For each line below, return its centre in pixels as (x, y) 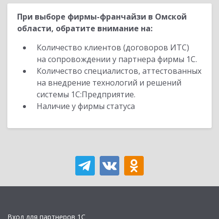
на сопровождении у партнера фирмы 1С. (117, 59)
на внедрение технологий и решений (109, 83)
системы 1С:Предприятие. (86, 94)
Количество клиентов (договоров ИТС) (113, 47)
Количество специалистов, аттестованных (119, 71)
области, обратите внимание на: (85, 28)
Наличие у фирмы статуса (87, 106)
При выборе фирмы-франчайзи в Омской (102, 17)
